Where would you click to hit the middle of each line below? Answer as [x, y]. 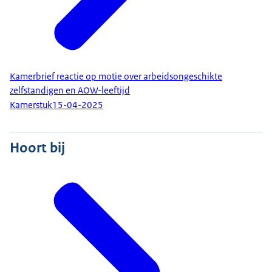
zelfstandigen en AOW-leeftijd [70, 90]
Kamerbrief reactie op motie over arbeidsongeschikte [116, 76]
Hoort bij [37, 147]
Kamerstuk [31, 105]
